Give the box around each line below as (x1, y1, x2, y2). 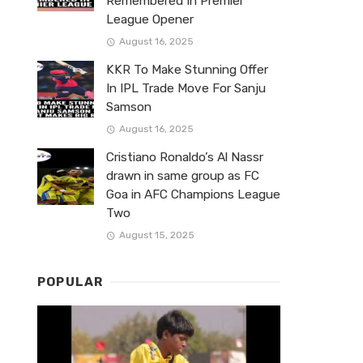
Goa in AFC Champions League (106, 187, 280, 203)
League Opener (106, 11, 194, 27)
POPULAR (37, 275, 104, 290)
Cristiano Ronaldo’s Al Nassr (106, 150, 263, 165)
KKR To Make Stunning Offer (106, 62, 268, 77)
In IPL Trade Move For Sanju (106, 80, 266, 96)
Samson (106, 99, 152, 114)
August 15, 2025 (118, 229, 194, 241)
